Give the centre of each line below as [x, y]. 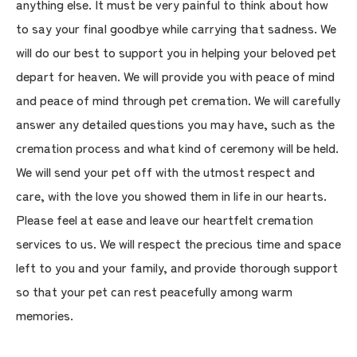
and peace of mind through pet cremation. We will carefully [178, 100]
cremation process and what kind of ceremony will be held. [177, 147]
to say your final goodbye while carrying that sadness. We [176, 28]
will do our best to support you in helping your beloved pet [176, 52]
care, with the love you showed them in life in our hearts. [171, 195]
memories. [45, 315]
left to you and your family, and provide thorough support [177, 267]
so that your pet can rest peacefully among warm [154, 291]
